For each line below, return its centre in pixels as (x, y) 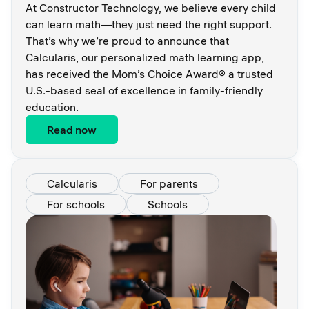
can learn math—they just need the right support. (149, 24)
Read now (72, 129)
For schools (76, 204)
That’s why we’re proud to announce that (127, 40)
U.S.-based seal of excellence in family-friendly (144, 90)
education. (52, 107)
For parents (169, 183)
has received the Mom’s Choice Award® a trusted (149, 73)
